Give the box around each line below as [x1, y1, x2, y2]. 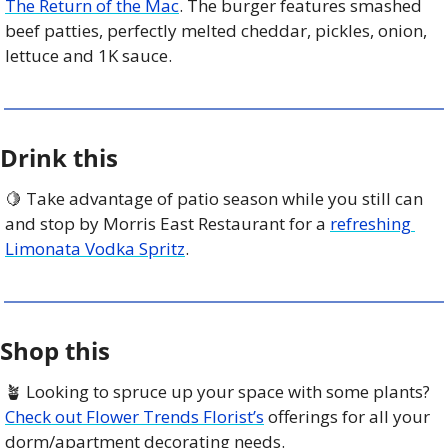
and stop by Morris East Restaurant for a [5, 211, 330, 235]
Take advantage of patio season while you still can [22, 186, 423, 210]
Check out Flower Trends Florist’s [5, 404, 264, 428]
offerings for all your [264, 404, 430, 428]
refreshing [330, 211, 411, 235]
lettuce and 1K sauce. [5, 43, 176, 67]
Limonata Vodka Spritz [5, 236, 185, 260]
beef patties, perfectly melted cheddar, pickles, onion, [5, 18, 427, 42]
